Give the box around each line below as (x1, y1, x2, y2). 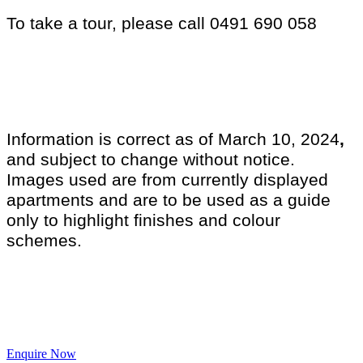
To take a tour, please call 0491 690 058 (6, 14, 317, 34)
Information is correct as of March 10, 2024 (6, 130, 340, 150)
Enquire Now (6, 347, 76, 361)
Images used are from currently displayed (6, 170, 328, 190)
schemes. (6, 231, 87, 251)
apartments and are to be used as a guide (6, 190, 331, 211)
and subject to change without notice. (6, 150, 295, 170)
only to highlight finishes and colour (6, 211, 280, 231)
